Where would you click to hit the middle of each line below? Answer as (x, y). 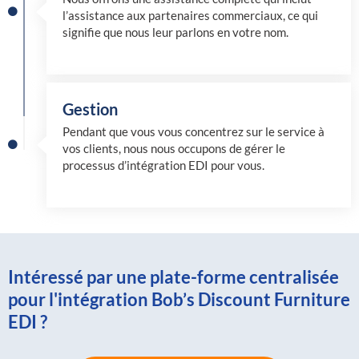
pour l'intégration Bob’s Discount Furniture (179, 300)
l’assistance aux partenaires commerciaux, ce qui (190, 15)
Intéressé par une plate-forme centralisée (173, 277)
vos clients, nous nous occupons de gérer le (174, 148)
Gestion (90, 109)
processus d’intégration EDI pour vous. (163, 165)
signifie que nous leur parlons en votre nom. (175, 32)
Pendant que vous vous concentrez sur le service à (194, 131)
